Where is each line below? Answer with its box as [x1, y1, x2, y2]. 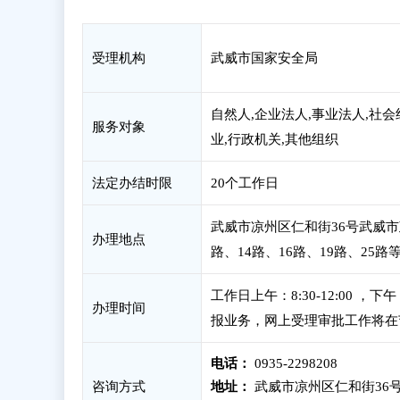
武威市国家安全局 [211, 51, 318, 65]
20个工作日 [211, 176, 279, 190]
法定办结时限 [92, 176, 172, 190]
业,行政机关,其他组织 [211, 132, 338, 146]
